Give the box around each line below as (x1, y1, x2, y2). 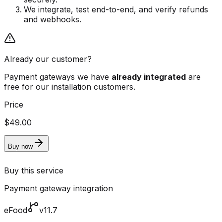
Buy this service (4, 166, 63, 176)
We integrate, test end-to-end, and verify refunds (24, 4, 208, 15)
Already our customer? (4, 54, 92, 64)
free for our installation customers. (4, 82, 135, 92)
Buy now (8, 143, 33, 151)
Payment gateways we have (4, 72, 111, 82)
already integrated (111, 72, 186, 82)
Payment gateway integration (4, 183, 113, 194)
